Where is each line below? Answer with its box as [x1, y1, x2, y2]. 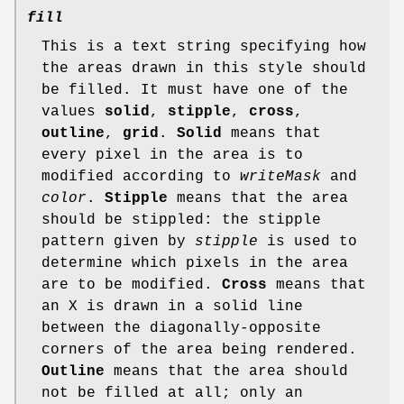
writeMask [240, 168, 321, 185]
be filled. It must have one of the [41, 81, 348, 98]
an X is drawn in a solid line [41, 298, 303, 315]
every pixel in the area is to [41, 146, 303, 163]
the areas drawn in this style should [41, 60, 366, 77]
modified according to [41, 168, 240, 185]
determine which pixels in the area [41, 254, 348, 271]
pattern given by [41, 233, 195, 250]
